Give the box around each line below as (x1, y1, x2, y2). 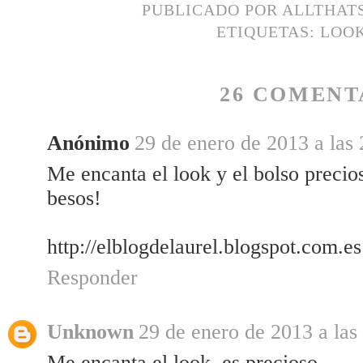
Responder (47, 266, 138, 290)
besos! (47, 186, 101, 211)
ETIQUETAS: (216, 22, 320, 41)
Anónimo (47, 131, 130, 156)
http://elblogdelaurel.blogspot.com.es (47, 235, 361, 259)
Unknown (47, 320, 134, 344)
